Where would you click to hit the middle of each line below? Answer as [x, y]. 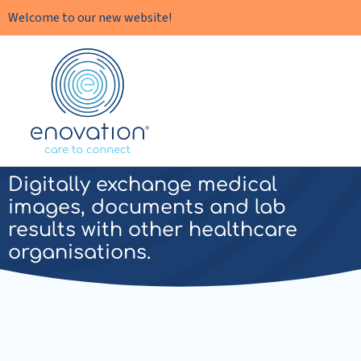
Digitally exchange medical [143, 185]
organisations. [79, 253]
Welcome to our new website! [90, 18]
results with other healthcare [153, 230]
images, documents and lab [147, 207]
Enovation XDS [108, 145]
